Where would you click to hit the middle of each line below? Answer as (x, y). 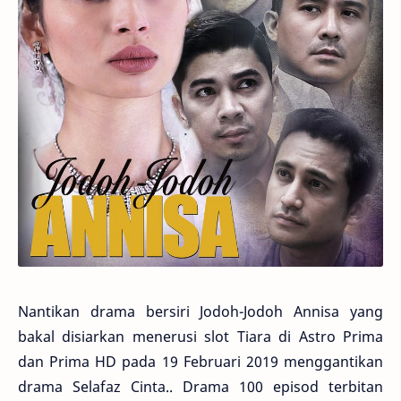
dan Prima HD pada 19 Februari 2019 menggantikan (200, 362)
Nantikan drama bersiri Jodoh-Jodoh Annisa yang (200, 312)
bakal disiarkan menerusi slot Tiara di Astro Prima (200, 337)
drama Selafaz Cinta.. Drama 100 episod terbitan (200, 387)
